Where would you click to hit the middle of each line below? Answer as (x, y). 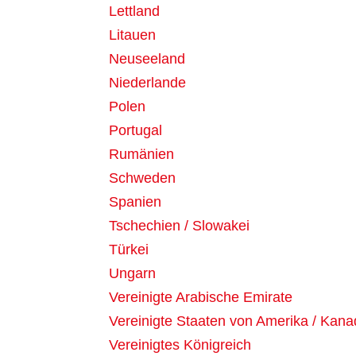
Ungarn (132, 274)
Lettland (134, 12)
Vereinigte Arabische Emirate (201, 298)
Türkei (129, 250)
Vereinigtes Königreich (180, 345)
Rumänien (141, 155)
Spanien (135, 202)
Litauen (132, 35)
